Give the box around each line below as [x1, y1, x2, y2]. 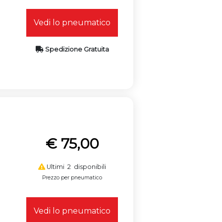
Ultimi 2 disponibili [45, 163, 107, 170]
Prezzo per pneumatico [42, 174, 103, 181]
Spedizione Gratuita [43, 45, 109, 53]
